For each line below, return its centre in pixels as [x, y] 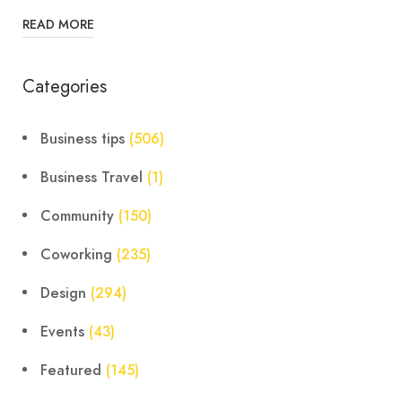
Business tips [83, 140]
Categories [65, 87]
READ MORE [58, 25]
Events [62, 332]
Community [77, 217]
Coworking [76, 255]
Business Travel [92, 178]
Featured [71, 371]
